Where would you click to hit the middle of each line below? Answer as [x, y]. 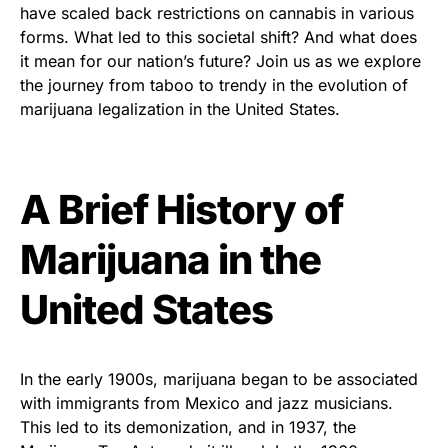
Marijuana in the [170, 259]
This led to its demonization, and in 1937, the [188, 426]
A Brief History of [181, 209]
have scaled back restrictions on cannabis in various [217, 12]
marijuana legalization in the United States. [180, 108]
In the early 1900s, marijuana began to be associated [219, 378]
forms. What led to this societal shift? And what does [218, 36]
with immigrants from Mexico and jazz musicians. [206, 402]
